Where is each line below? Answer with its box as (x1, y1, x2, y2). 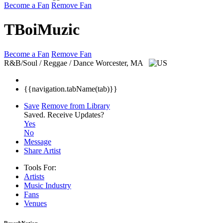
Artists (24, 172, 44, 181)
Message (24, 137, 51, 146)
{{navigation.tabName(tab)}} (24, 84, 117, 93)
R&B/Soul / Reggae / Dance (4, 58, 94, 67)
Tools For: (24, 163, 56, 172)
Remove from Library (41, 101, 110, 110)
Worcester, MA (96, 58, 145, 67)
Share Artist (24, 146, 61, 155)
